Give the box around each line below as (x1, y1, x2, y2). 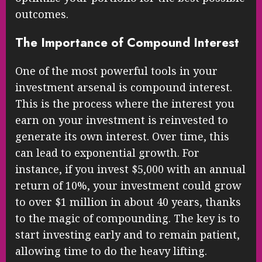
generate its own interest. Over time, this (15, 129, 229, 144)
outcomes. (15, 7, 68, 22)
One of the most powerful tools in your (15, 64, 218, 78)
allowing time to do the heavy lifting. (15, 244, 207, 258)
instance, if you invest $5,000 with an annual (15, 162, 246, 177)
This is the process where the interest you (15, 96, 235, 111)
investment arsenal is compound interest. (15, 80, 232, 95)
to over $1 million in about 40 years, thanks (15, 195, 241, 209)
